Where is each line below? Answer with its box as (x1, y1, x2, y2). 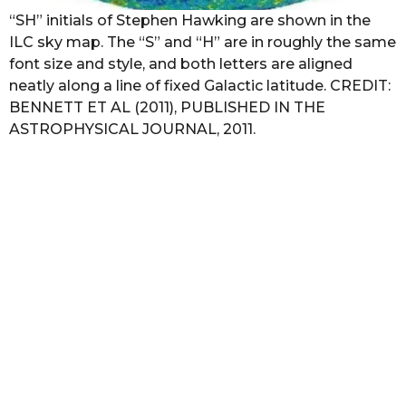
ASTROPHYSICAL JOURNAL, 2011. (9, 121, 256, 139)
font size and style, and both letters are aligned (9, 55, 353, 73)
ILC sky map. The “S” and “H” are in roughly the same (9, 34, 396, 52)
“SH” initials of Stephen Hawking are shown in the (9, 12, 371, 30)
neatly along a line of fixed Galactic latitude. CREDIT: (9, 77, 391, 95)
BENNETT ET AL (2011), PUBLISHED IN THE (9, 99, 325, 117)
